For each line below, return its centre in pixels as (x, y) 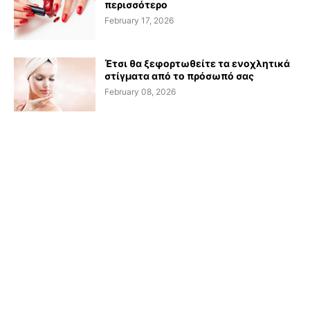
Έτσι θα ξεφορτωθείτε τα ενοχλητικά (197, 64)
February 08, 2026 (140, 92)
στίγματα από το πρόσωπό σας (179, 76)
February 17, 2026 (139, 21)
